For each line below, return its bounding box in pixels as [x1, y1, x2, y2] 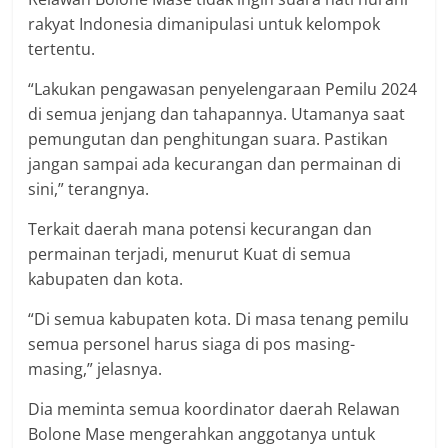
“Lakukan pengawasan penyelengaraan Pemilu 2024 [28, 78, 418, 101]
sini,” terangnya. [28, 178, 150, 201]
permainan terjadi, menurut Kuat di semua [28, 243, 352, 266]
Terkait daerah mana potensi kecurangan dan [28, 218, 373, 241]
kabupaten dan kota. [28, 268, 184, 291]
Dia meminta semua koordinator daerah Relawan [28, 398, 401, 421]
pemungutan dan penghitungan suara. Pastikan [28, 128, 389, 151]
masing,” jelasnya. [28, 358, 163, 381]
